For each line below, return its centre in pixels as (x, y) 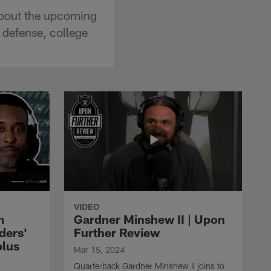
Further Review (117, 232)
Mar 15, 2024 (99, 249)
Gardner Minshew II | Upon (149, 219)
